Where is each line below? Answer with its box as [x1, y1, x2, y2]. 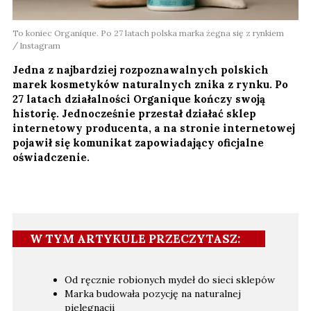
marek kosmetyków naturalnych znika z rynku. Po [12, 77, 288, 91]
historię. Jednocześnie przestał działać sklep [12, 106, 256, 120]
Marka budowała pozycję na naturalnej [65, 287, 241, 300]
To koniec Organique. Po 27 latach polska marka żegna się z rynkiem [12, 27, 284, 38]
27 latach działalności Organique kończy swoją [12, 92, 265, 106]
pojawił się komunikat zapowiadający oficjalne [12, 135, 264, 149]
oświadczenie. [12, 150, 90, 164]
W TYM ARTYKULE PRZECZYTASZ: [30, 230, 240, 246]
